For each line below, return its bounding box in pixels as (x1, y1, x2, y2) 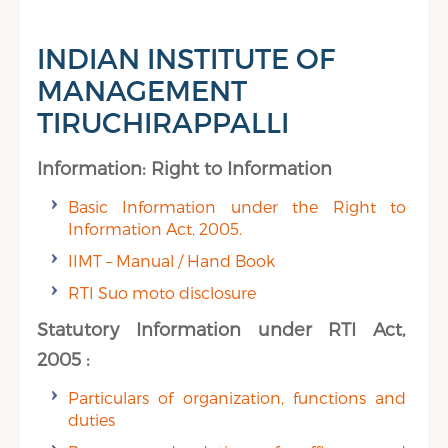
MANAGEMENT (37, 73, 248, 106)
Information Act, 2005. (68, 219, 243, 238)
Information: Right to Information (37, 157, 333, 178)
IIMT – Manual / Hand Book (68, 251, 276, 270)
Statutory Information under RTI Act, (37, 318, 406, 339)
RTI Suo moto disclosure (68, 283, 257, 302)
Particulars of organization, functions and (68, 388, 406, 407)
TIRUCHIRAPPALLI (37, 105, 290, 138)
